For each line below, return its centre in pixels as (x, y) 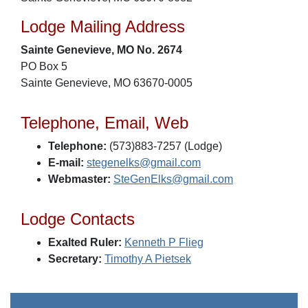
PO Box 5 (44, 66)
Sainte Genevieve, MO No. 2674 (101, 50)
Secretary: (75, 259)
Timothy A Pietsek (148, 259)
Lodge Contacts (78, 219)
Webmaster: (79, 179)
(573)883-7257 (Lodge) (164, 146)
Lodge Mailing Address (103, 26)
